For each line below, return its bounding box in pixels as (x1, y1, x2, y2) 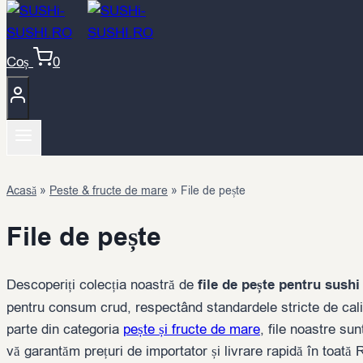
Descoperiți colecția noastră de (6, 275, 198, 295)
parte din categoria (6, 320, 123, 340)
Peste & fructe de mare (49, 182, 168, 199)
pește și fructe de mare (123, 320, 260, 340)
